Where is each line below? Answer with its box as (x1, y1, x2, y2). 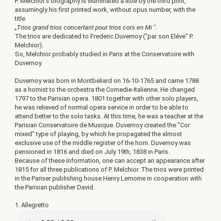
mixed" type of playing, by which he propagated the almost (15, 130, 182, 138)
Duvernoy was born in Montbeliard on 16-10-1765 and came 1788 (15, 77, 199, 84)
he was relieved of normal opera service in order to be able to (15, 104, 188, 111)
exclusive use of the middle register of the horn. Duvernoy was (15, 139, 191, 147)
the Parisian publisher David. (15, 184, 95, 191)
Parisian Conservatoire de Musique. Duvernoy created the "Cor (15, 121, 190, 129)
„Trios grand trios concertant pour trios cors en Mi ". (15, 24, 157, 31)
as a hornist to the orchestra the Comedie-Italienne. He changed (15, 86, 195, 93)
